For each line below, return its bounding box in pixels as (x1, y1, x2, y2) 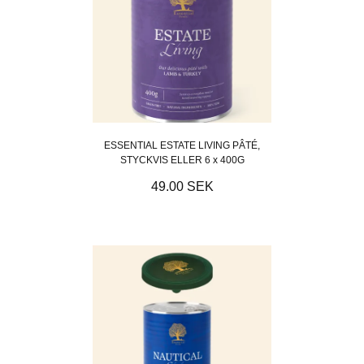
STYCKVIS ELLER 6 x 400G (119, 154, 245, 166)
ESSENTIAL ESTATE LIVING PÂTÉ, (104, 139, 260, 151)
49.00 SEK (150, 179, 214, 193)
